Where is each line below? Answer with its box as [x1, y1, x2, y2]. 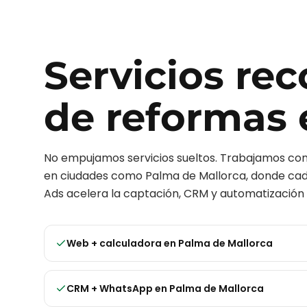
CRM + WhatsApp [66, 282, 153, 295]
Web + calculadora [66, 236, 162, 250]
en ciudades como [44, 168, 145, 184]
